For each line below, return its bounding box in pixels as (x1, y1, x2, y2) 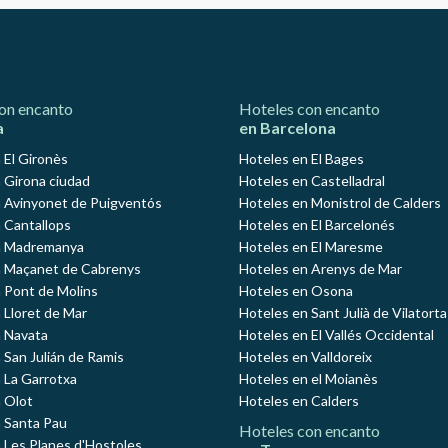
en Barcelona (239, 118, 336, 138)
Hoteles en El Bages (239, 150, 364, 168)
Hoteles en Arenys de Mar (239, 260, 402, 278)
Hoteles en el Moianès (239, 370, 378, 388)
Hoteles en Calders (239, 392, 359, 410)
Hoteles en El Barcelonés (239, 216, 395, 234)
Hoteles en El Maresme (239, 238, 383, 256)
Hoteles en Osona (239, 282, 353, 300)
